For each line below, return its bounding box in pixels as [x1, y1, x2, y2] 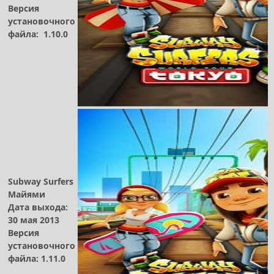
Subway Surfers [8, 175, 73, 187]
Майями [8, 188, 45, 200]
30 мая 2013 [8, 213, 59, 226]
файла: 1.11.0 [8, 252, 68, 264]
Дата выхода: [8, 201, 68, 213]
